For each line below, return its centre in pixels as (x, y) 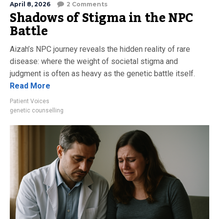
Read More (30, 86)
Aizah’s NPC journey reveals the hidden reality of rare (100, 49)
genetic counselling (37, 110)
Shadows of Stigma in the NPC (101, 18)
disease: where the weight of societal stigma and (94, 61)
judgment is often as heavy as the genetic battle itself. (102, 74)
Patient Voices (30, 101)
